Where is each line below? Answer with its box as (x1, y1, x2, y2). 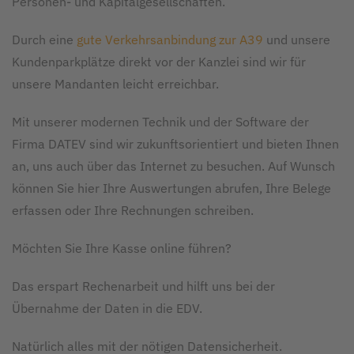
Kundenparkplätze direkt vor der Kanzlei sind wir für (12, 54, 306, 70)
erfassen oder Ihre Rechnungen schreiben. (12, 202, 254, 218)
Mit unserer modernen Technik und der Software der (12, 114, 309, 130)
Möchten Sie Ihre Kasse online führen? (12, 240, 232, 256)
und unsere (263, 32, 330, 47)
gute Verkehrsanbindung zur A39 (77, 32, 263, 47)
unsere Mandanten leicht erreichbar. (12, 76, 219, 92)
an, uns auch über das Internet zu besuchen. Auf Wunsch (12, 158, 335, 174)
